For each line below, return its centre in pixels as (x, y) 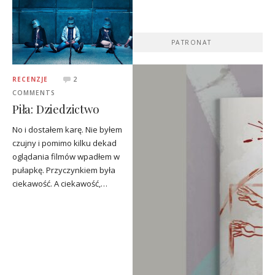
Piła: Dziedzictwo (56, 109)
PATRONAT (191, 42)
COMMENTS (34, 92)
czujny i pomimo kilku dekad (64, 143)
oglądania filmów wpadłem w (66, 157)
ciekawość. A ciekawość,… (60, 184)
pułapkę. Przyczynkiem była (64, 170)
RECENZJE (30, 79)
